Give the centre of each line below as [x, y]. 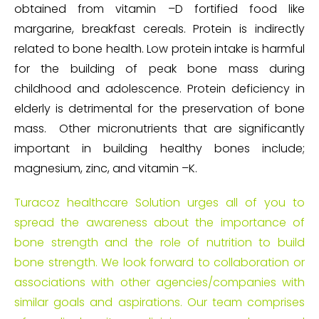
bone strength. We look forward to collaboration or [159, 263]
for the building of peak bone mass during [159, 69]
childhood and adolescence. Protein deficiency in [159, 89]
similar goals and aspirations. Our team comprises [159, 303]
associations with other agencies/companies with [159, 283]
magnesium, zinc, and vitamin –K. [106, 169]
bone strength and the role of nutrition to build [159, 243]
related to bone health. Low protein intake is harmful [159, 49]
